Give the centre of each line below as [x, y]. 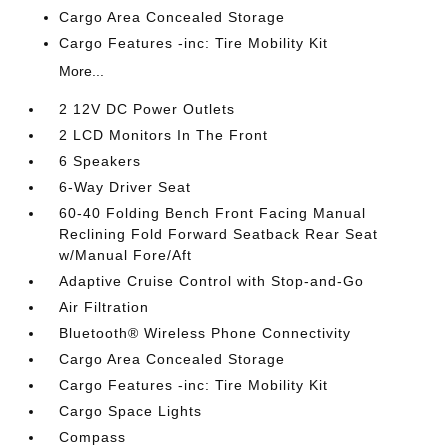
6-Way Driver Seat [125, 187]
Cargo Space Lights [131, 411]
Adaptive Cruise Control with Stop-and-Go [212, 281]
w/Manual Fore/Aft [126, 255]
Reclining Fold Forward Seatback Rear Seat [219, 234]
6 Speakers [100, 161]
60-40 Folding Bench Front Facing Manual [213, 213]
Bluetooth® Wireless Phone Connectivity [205, 333]
